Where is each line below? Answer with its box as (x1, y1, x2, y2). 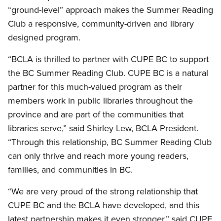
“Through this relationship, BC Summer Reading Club (8, 136, 212, 148)
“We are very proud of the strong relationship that (8, 185, 198, 198)
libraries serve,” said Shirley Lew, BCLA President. (8, 122, 198, 135)
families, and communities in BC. (8, 163, 133, 176)
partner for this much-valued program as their (8, 80, 182, 93)
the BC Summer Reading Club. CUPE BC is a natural (8, 67, 208, 79)
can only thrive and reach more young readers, (8, 149, 188, 162)
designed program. (8, 31, 80, 44)
